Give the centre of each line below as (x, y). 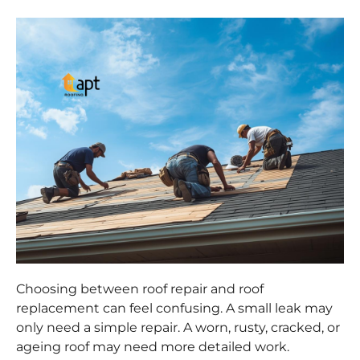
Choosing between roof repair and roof (140, 288)
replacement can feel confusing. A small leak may (174, 308)
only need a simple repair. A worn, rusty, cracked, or (178, 327)
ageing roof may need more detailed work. (153, 346)
